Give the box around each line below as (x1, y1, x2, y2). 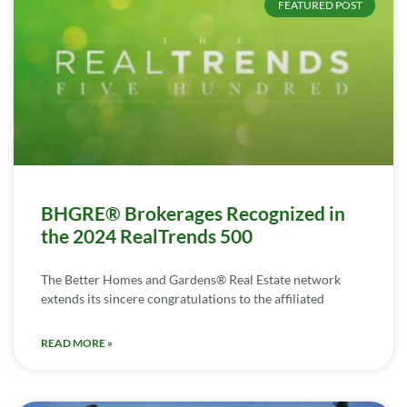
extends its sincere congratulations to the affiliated (41, 290, 324, 306)
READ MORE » (41, 335, 113, 350)
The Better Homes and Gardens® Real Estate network (41, 271, 341, 287)
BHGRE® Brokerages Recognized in (41, 201, 345, 224)
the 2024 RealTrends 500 (41, 223, 253, 247)
